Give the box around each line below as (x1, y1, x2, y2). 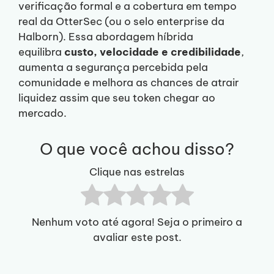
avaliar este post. (92, 230, 182, 244)
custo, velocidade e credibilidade (64, 45, 241, 59)
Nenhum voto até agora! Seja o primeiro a (32, 215, 242, 229)
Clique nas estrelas (89, 165, 185, 179)
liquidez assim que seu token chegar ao (18, 91, 215, 105)
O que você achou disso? (40, 138, 234, 159)
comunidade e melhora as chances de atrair (18, 76, 239, 90)
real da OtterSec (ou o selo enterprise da (18, 15, 224, 29)
